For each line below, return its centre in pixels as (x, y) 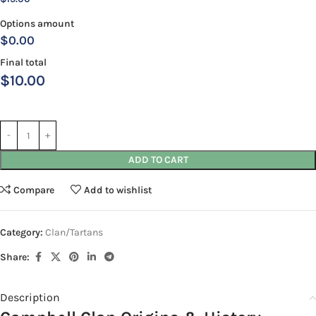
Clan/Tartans (74, 233)
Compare (34, 190)
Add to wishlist (118, 190)
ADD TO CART (158, 160)
